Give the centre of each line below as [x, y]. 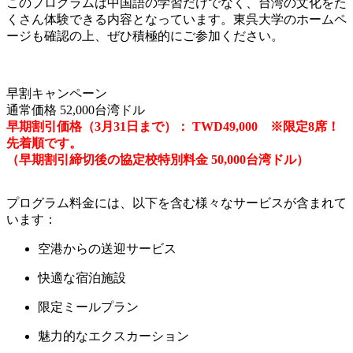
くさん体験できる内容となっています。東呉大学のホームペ [176, 20]
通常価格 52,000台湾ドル [76, 110]
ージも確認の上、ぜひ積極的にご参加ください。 [145, 36]
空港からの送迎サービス [107, 249]
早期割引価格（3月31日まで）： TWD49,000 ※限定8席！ [173, 127]
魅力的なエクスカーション [113, 336]
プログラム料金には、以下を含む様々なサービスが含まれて [176, 203]
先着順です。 [44, 143]
